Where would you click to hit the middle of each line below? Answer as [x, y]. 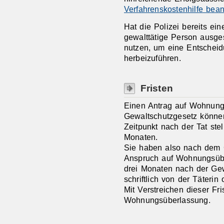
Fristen [157, 88]
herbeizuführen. [152, 58]
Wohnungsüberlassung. [167, 200]
